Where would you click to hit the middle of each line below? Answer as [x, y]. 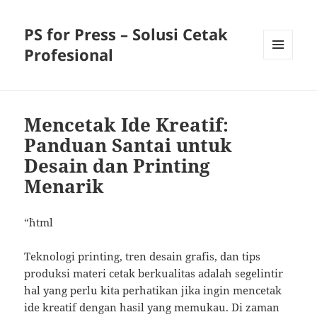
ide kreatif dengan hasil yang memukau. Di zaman [152, 307]
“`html [39, 223]
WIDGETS [283, 89]
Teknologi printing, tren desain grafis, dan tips [143, 257]
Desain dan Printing [117, 166]
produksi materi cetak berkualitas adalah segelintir [154, 273]
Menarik [64, 186]
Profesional [69, 55]
